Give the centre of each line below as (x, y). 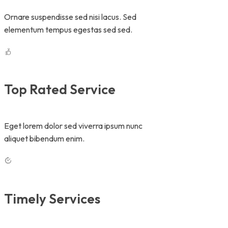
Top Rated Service (60, 90)
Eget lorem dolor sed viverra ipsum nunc (73, 126)
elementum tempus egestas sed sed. (68, 29)
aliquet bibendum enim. (44, 139)
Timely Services (52, 198)
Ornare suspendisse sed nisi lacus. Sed (70, 17)
